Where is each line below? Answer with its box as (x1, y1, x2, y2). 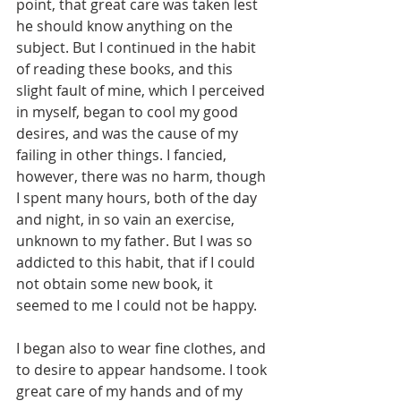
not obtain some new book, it (16, 274, 217, 294)
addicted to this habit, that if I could (16, 252, 259, 273)
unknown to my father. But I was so (16, 231, 256, 252)
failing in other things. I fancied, (16, 145, 230, 166)
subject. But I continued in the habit (16, 38, 260, 58)
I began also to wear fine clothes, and (16, 338, 269, 359)
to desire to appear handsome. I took (16, 360, 270, 380)
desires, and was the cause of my (16, 124, 242, 144)
